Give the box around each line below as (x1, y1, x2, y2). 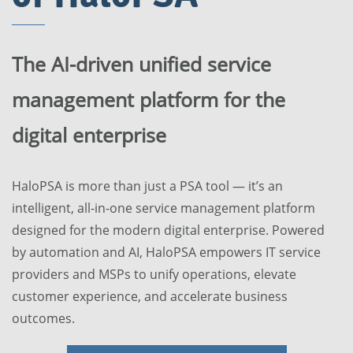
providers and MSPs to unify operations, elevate (12, 266, 296, 284)
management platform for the (12, 86, 285, 113)
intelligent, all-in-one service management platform (12, 199, 315, 217)
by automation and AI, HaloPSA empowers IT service (12, 243, 321, 262)
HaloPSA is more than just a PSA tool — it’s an (12, 177, 283, 195)
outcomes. (12, 310, 75, 328)
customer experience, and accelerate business (12, 288, 288, 306)
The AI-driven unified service (12, 50, 271, 78)
